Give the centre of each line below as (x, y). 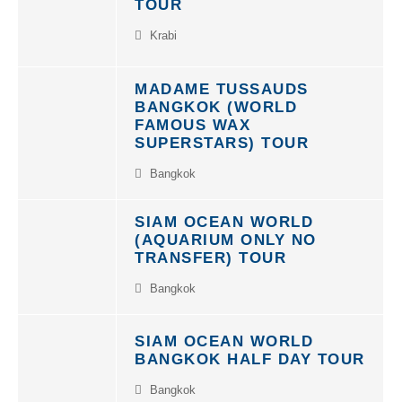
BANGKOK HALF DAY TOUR (250, 350)
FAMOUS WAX (192, 115)
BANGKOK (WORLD (216, 97)
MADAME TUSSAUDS (222, 79)
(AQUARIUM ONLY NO (226, 230)
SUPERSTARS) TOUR (222, 133)
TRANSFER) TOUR (210, 248)
